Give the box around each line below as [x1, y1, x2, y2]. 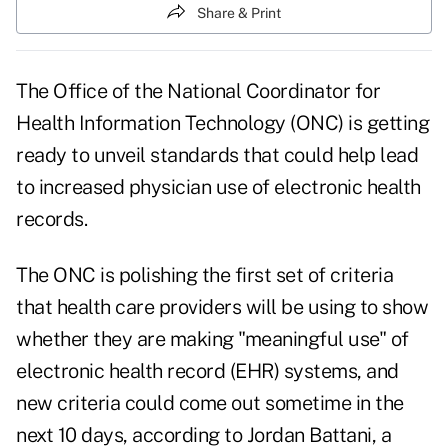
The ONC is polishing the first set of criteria [16, 263, 393, 288]
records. [16, 207, 87, 232]
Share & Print [197, 4, 281, 21]
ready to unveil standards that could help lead [16, 143, 418, 168]
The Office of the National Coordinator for [16, 79, 380, 104]
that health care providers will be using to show [16, 295, 428, 320]
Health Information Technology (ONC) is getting [16, 111, 429, 136]
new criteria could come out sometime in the [16, 391, 404, 416]
